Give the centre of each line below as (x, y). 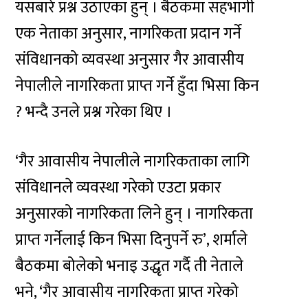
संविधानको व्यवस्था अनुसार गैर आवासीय (130, 59)
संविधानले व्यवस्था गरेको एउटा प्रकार (119, 188)
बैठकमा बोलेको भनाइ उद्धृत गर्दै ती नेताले (130, 266)
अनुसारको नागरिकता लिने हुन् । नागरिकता (134, 214)
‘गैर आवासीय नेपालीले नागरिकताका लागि (133, 162)
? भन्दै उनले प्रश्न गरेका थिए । (94, 112)
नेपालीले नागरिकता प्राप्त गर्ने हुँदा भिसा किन (137, 86)
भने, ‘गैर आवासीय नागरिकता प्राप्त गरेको (127, 293)
